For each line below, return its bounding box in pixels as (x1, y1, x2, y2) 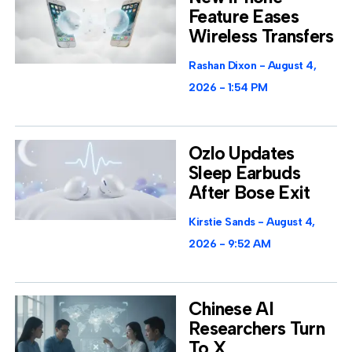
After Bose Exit (189, 181, 310, 203)
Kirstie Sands (189, 214, 258, 229)
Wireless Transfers (189, 24, 334, 47)
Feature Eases (189, 5, 299, 27)
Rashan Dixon (189, 58, 259, 72)
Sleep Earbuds (189, 161, 300, 184)
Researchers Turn (189, 317, 324, 340)
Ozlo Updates (189, 141, 295, 164)
